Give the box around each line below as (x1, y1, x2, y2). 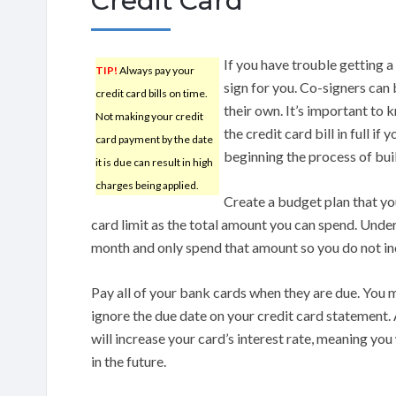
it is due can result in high (95, 155, 213, 169)
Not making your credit (95, 109, 203, 123)
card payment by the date (95, 132, 213, 146)
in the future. (91, 352, 166, 369)
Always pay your (118, 63, 194, 77)
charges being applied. (95, 178, 199, 192)
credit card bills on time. (95, 86, 208, 100)
